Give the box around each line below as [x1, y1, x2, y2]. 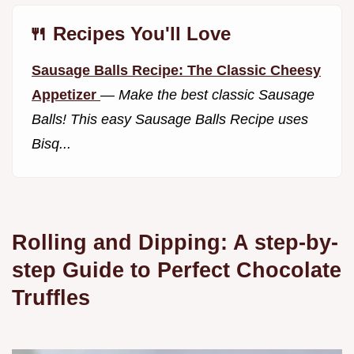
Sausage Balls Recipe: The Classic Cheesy [32, 62, 321, 79]
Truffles [12, 284, 90, 310]
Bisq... [32, 136, 71, 153]
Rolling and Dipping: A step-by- [12, 229, 338, 254]
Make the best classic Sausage [119, 87, 314, 104]
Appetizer [32, 87, 100, 104]
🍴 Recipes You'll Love [28, 23, 231, 45]
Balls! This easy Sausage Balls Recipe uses [32, 111, 308, 128]
